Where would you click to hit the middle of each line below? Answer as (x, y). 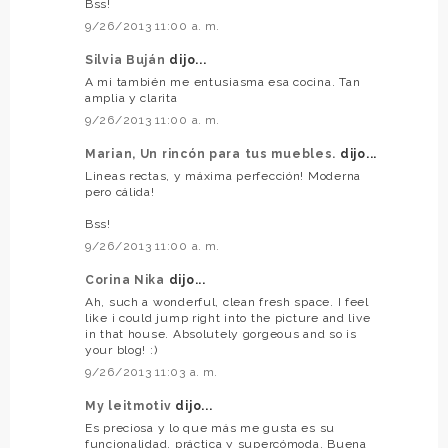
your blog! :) (121, 349)
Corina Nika (127, 279)
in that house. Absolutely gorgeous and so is (221, 333)
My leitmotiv (130, 405)
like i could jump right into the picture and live (228, 317)
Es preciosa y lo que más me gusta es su (210, 427)
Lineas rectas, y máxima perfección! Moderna (223, 175)
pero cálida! (120, 191)
